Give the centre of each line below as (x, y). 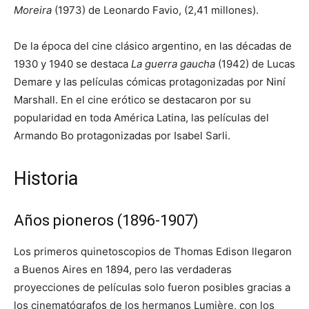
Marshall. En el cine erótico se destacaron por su (132, 99)
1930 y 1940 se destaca (72, 63)
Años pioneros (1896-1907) (106, 220)
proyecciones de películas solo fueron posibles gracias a (152, 287)
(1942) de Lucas (255, 63)
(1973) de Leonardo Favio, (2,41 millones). (155, 10)
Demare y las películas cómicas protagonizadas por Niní (150, 81)
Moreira (33, 10)
